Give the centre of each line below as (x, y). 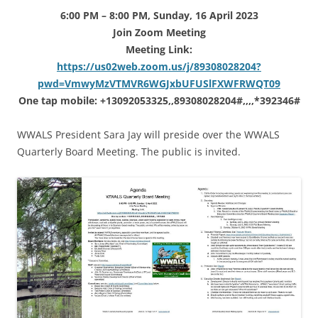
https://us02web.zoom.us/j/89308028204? (159, 66)
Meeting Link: (159, 49)
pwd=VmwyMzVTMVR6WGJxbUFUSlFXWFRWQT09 (159, 83)
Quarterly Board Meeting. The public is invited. (129, 151)
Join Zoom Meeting (159, 32)
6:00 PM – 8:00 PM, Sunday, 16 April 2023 (159, 15)
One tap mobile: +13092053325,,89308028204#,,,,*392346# (159, 100)
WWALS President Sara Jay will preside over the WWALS (148, 134)
